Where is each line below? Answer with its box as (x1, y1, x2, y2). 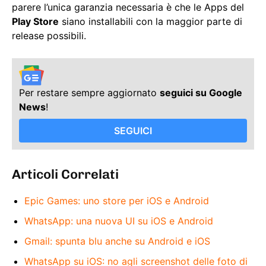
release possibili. (12, 29, 86, 42)
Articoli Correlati (12, 166, 119, 182)
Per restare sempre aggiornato (19, 86, 160, 99)
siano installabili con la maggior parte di (59, 15, 242, 27)
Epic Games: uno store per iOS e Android (24, 194, 209, 207)
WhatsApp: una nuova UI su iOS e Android (24, 214, 213, 227)
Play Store (12, 15, 59, 27)
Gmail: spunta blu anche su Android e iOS (24, 235, 210, 247)
